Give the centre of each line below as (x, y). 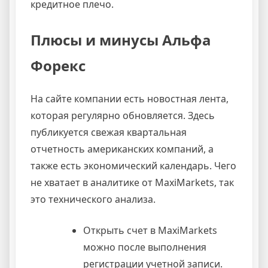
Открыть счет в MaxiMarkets (150, 230)
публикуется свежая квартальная (109, 132)
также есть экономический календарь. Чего (133, 165)
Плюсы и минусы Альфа (121, 39)
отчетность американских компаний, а (122, 149)
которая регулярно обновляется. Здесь (123, 115)
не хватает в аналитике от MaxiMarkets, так (132, 182)
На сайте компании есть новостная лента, (130, 98)
